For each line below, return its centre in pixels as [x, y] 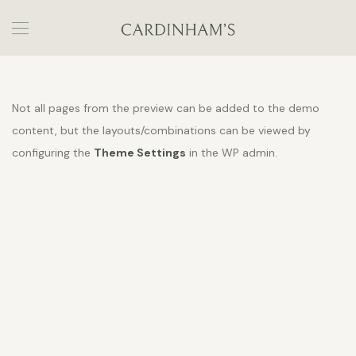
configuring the [53, 153]
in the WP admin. [232, 153]
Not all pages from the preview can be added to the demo [166, 108]
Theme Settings [140, 153]
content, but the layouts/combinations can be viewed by [161, 130]
